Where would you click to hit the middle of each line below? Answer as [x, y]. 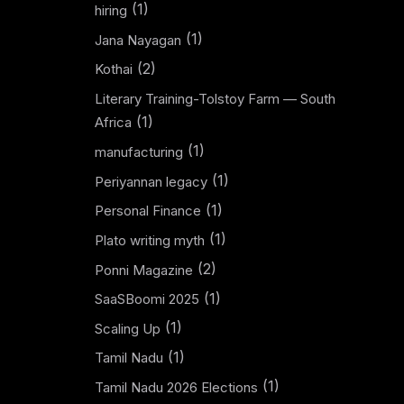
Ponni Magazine [143, 270]
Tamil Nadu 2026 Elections [176, 387]
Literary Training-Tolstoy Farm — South [215, 98]
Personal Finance [147, 211]
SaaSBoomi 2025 [147, 299]
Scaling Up [127, 328]
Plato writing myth [149, 240]
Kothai [113, 69]
